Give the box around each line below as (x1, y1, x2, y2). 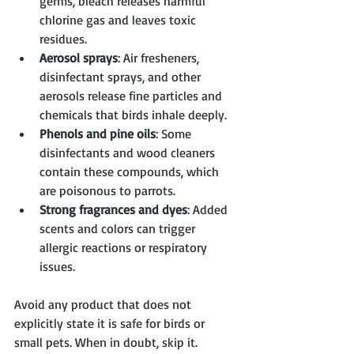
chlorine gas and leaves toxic (40, 12, 199, 28)
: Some (156, 126, 194, 142)
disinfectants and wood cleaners (40, 145, 218, 161)
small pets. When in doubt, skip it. (14, 334, 198, 351)
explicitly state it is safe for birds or (14, 315, 208, 332)
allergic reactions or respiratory (40, 239, 210, 256)
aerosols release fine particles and (40, 88, 225, 104)
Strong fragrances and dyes (40, 201, 187, 218)
